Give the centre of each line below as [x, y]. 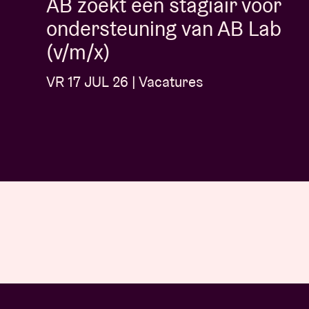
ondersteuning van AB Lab [164, 29]
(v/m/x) [78, 52]
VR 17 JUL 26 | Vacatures [125, 82]
